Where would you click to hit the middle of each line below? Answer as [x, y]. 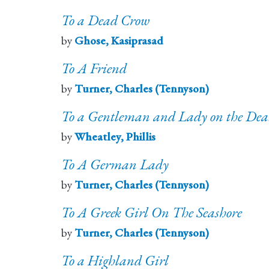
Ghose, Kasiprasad [119, 41]
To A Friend [94, 68]
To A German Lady [115, 165]
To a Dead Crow [105, 20]
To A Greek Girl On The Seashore [152, 213]
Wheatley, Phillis [115, 137]
